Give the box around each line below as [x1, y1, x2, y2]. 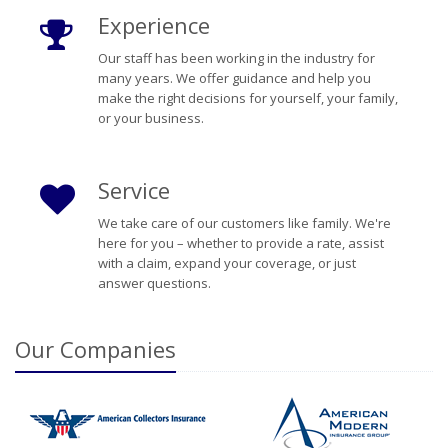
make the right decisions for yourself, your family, [97, 89, 398, 107]
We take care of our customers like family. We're [97, 214, 391, 232]
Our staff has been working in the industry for [97, 49, 375, 67]
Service [97, 175, 170, 205]
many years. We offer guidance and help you [97, 69, 371, 87]
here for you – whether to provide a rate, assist [97, 234, 384, 252]
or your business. [97, 109, 204, 127]
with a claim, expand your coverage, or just [97, 254, 356, 272]
